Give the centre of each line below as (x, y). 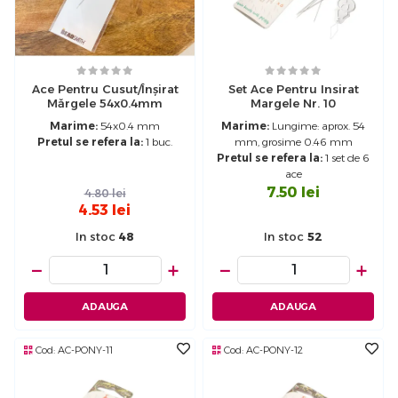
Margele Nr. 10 (293, 103)
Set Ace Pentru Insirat (293, 89)
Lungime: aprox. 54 (317, 126)
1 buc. (158, 142)
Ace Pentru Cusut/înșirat (105, 89)
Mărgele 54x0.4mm (105, 103)
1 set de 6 (346, 158)
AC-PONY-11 (85, 350)
